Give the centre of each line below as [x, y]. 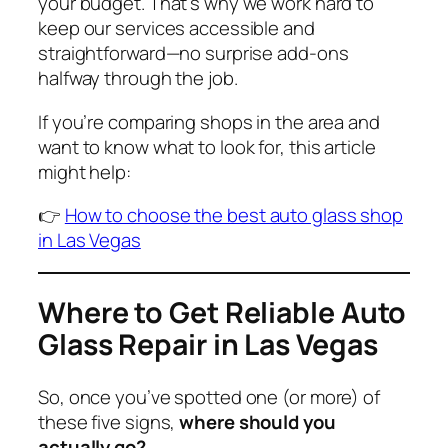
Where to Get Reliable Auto [222, 313]
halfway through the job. [138, 78]
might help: [84, 171]
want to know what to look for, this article [207, 146]
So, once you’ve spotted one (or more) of [209, 396]
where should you [257, 421]
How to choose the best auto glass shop [234, 215]
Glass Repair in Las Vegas [208, 345]
